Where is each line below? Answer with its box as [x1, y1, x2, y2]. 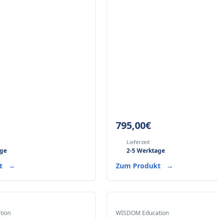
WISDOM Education [116, 209, 169, 217]
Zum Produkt [116, 161, 163, 170]
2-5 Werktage [127, 146, 165, 155]
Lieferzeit [127, 138, 150, 145]
